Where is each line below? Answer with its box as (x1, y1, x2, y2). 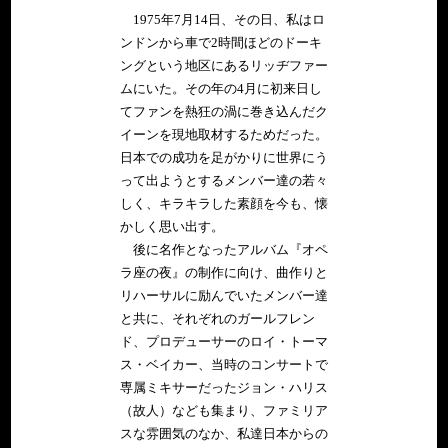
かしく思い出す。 (119, 219, 224, 234)
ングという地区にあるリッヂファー (119, 58, 328, 73)
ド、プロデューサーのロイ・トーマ (119, 334, 328, 349)
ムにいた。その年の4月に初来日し (119, 81, 322, 96)
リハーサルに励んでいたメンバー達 (119, 288, 328, 303)
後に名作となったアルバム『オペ (119, 242, 328, 257)
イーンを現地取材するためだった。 (119, 127, 328, 142)
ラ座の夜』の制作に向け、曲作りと (119, 265, 328, 280)
